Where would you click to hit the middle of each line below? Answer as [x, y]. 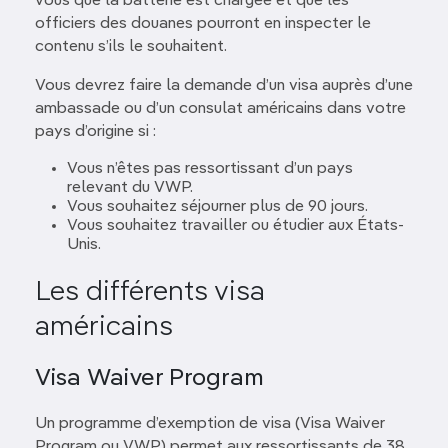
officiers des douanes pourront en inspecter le [203, 24]
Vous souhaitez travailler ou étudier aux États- [235, 226]
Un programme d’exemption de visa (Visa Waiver [210, 424]
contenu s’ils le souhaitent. [131, 47]
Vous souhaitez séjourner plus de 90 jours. [217, 207]
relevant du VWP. [130, 188]
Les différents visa [150, 292]
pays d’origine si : [95, 132]
